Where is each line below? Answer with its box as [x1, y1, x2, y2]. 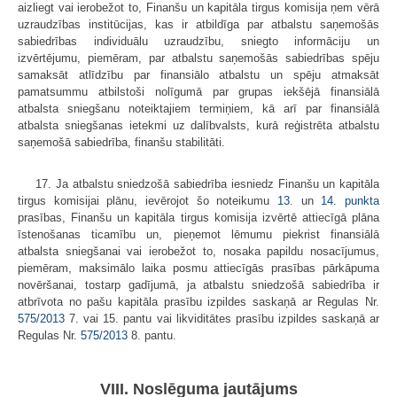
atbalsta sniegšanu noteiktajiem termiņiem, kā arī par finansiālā [18, 102, 379, 116]
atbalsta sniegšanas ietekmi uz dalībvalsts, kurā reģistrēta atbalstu [18, 119, 379, 133]
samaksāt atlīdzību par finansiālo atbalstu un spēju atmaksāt [18, 68, 379, 82]
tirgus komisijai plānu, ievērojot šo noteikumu [18, 194, 277, 208]
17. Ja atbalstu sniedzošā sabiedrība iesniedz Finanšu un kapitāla [35, 177, 379, 191]
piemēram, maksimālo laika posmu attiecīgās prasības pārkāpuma [18, 261, 379, 276]
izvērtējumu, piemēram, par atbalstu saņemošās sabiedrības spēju [18, 51, 379, 66]
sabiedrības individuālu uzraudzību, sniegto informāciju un [18, 35, 379, 49]
